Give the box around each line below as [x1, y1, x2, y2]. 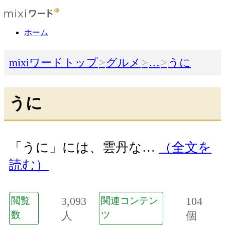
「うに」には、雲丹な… [9, 140, 159, 155]
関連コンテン [101, 195, 159, 206]
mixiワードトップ [9, 56, 98, 69]
